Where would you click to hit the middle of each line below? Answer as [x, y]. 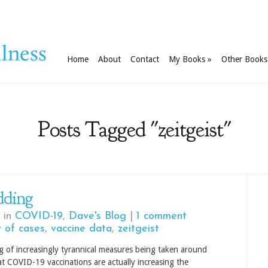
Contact [145, 59]
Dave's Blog [98, 216]
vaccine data [81, 229]
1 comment [162, 216]
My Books [187, 59]
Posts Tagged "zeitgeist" [134, 129]
